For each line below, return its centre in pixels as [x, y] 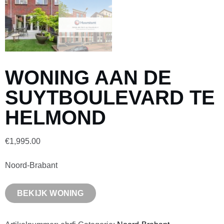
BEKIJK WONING [50, 193]
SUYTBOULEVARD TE [110, 98]
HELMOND [55, 118]
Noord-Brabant [31, 165]
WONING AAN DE [88, 78]
